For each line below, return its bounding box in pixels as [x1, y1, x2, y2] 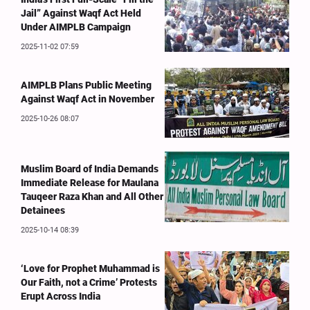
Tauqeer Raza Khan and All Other [21, 191, 163, 203]
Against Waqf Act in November [21, 93, 154, 104]
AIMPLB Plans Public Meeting [21, 80, 152, 91]
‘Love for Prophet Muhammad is [21, 263, 160, 275]
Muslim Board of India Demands [21, 163, 158, 175]
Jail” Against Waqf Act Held [21, 8, 141, 19]
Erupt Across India [21, 291, 100, 302]
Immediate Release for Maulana [21, 177, 158, 189]
